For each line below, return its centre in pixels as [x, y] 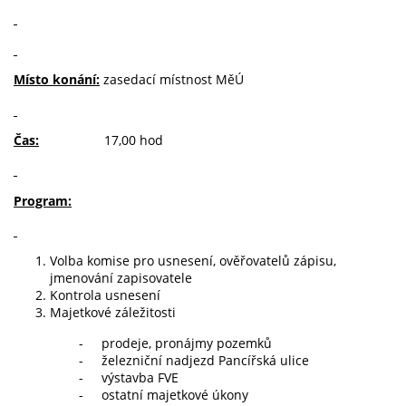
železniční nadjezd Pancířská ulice [205, 360]
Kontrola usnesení [105, 295]
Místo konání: [57, 80]
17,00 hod [101, 140]
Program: [43, 200]
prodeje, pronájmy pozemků [187, 343]
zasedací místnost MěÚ [172, 80]
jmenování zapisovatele [121, 278]
